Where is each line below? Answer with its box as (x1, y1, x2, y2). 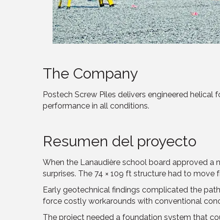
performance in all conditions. (43, 101, 149, 110)
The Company (43, 64, 138, 82)
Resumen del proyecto (43, 132, 196, 150)
